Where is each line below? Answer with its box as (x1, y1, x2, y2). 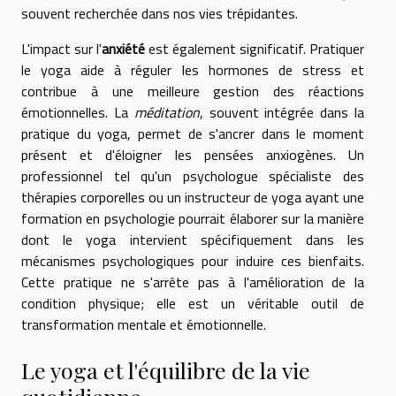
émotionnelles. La (21, 102, 134, 124)
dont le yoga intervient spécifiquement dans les (21, 229, 364, 251)
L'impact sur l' (21, 38, 102, 60)
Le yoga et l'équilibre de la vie (21, 355, 310, 385)
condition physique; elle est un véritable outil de (21, 293, 364, 315)
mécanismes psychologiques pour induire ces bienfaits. (21, 250, 364, 272)
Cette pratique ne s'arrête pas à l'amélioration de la (21, 271, 364, 293)
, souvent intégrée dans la (199, 102, 365, 124)
